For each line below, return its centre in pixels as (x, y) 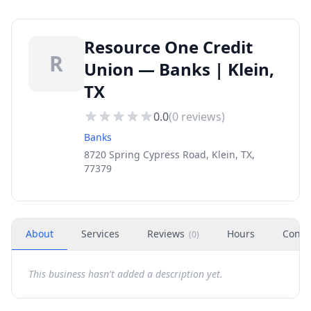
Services (100, 234)
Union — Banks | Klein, (179, 69)
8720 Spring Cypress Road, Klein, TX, (169, 154)
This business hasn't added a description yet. (126, 274)
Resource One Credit (168, 47)
